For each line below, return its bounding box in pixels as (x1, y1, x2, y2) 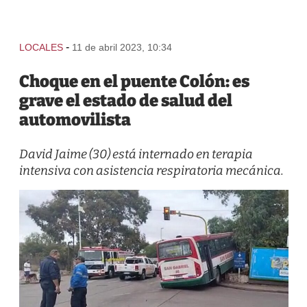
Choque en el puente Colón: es (19, 72, 249, 91)
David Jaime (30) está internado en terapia (19, 147, 253, 162)
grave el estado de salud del (19, 91, 232, 110)
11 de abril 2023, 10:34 (71, 42, 172, 53)
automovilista (19, 110, 131, 130)
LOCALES (19, 42, 63, 53)
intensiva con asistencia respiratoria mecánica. (19, 163, 284, 178)
